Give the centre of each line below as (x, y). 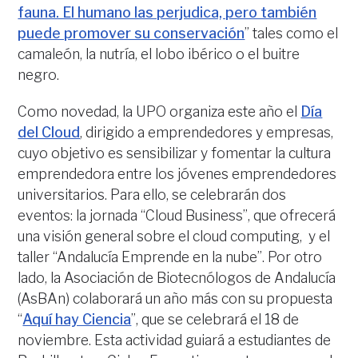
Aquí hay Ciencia (77, 319)
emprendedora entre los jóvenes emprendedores (177, 174)
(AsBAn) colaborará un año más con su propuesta (175, 298)
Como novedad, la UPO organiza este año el (159, 111)
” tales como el (292, 33)
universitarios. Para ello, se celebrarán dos (152, 195)
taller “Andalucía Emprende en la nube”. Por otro (170, 257)
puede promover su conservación (131, 33)
